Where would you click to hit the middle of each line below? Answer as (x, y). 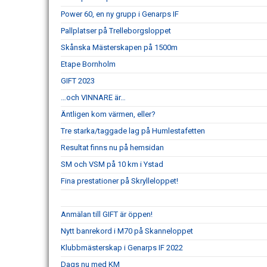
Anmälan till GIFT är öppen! (107, 214)
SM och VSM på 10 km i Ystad (112, 164)
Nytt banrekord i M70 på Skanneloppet (127, 231)
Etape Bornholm (88, 64)
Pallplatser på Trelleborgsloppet (116, 31)
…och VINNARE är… (93, 97)
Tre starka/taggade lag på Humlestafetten (133, 131)
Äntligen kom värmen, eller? (108, 114)
